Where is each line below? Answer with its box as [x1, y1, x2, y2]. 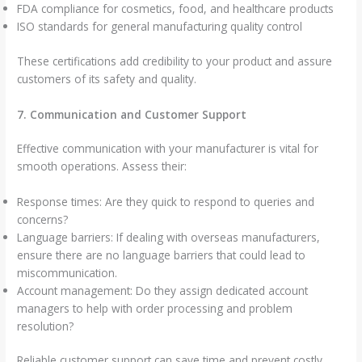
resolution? [17, 318, 74, 334]
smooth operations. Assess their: [17, 158, 187, 174]
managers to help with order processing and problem [17, 300, 293, 316]
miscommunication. [17, 264, 118, 280]
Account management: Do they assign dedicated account [17, 282, 309, 298]
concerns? [17, 211, 69, 227]
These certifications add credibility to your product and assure [17, 53, 333, 69]
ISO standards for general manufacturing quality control [17, 19, 303, 35]
